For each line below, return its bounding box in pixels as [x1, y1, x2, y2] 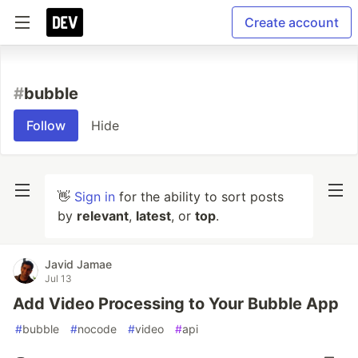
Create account [245, 14, 339, 30]
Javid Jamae [45, 257, 112, 271]
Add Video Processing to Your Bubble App [13, 294, 339, 313]
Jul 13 [45, 272, 72, 284]
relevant [77, 208, 129, 224]
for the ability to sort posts [115, 189, 284, 205]
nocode [78, 322, 117, 336]
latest [136, 208, 171, 224]
